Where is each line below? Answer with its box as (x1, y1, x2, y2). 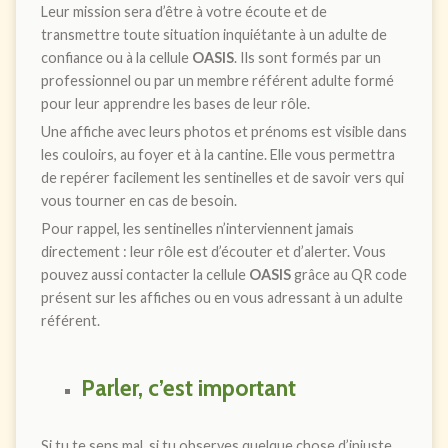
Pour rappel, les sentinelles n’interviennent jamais (40, 219, 354, 237)
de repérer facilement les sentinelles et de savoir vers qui (40, 168, 404, 186)
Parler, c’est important (80, 373, 296, 402)
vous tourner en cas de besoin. (40, 191, 237, 209)
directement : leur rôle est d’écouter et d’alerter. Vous (40, 242, 386, 260)
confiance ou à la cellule (40, 48, 192, 66)
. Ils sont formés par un (233, 48, 381, 66)
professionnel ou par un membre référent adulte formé (40, 71, 394, 89)
